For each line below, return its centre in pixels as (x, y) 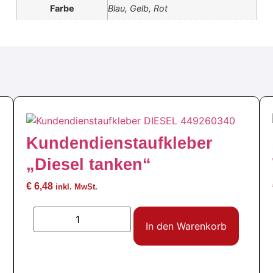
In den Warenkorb (186, 226)
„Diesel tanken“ (89, 164)
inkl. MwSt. (77, 186)
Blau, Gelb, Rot (138, 8)
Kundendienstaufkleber (120, 143)
